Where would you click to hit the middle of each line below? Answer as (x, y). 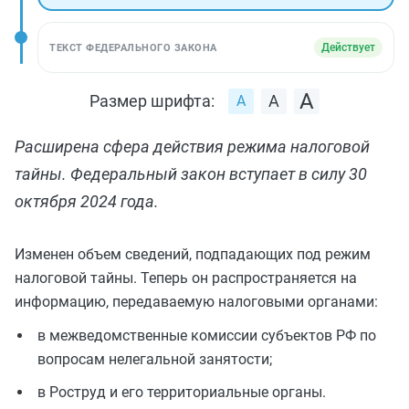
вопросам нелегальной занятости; (155, 359)
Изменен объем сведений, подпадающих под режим (193, 254)
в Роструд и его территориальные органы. (182, 392)
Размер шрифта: (152, 101)
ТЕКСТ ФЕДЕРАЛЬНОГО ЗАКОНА (133, 47)
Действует (348, 47)
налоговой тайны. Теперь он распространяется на (186, 278)
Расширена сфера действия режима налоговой (192, 147)
